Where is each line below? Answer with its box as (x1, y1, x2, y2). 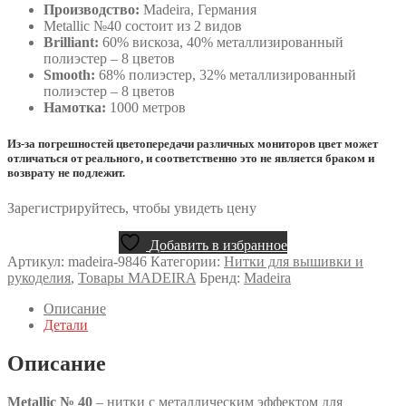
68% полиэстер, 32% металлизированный (95, 67, 356, 83)
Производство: (43, 2, 140, 18)
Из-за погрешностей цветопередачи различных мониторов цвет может (7, 136, 378, 150)
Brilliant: (43, 34, 99, 51)
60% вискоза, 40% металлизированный (99, 34, 343, 51)
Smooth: (43, 67, 95, 83)
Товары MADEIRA (78, 269, 196, 285)
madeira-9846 (68, 253, 147, 269)
